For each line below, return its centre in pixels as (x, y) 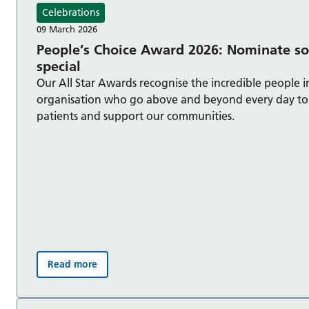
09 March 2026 (67, 29)
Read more (72, 265)
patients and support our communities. (136, 116)
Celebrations (71, 13)
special (59, 67)
